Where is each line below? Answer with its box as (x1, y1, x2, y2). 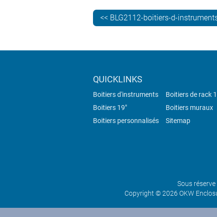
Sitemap (166, 117, 190, 125)
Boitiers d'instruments (93, 91, 158, 99)
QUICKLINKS (93, 74, 142, 85)
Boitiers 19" (93, 104, 127, 112)
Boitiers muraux (166, 104, 213, 112)
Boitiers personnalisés (93, 117, 159, 125)
